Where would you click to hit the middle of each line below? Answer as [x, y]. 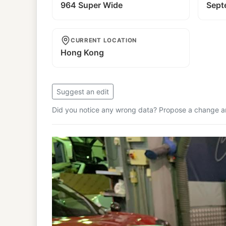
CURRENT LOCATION [104, 41]
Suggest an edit [83, 91]
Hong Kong [82, 53]
